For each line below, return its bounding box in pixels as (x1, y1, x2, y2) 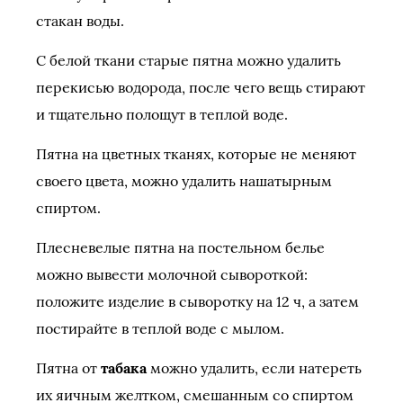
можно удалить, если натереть (147, 359, 362, 377)
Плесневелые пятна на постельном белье (36, 238, 325, 256)
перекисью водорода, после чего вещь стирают (36, 78, 365, 96)
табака (101, 359, 147, 377)
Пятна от (36, 359, 101, 377)
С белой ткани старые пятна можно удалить (36, 51, 341, 69)
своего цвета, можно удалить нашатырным (36, 172, 332, 190)
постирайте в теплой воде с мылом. (36, 319, 284, 337)
